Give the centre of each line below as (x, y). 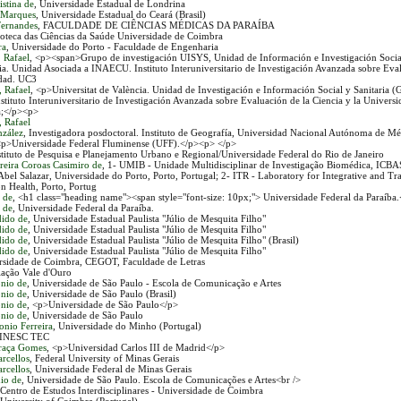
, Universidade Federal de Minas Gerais (111, 369)
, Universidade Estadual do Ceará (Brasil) (121, 15)
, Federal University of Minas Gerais (105, 358)
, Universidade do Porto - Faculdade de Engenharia (113, 47)
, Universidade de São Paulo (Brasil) (102, 294)
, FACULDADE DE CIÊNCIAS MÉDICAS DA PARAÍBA (157, 26)
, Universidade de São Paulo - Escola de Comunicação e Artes (154, 283)
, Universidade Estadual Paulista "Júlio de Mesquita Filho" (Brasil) (164, 240)
